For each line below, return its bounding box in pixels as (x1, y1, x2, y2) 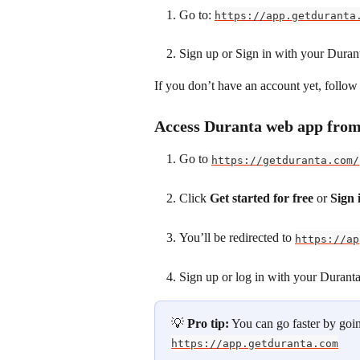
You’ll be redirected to (179, 231, 295, 245)
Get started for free (210, 191, 313, 206)
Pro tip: (187, 316, 229, 330)
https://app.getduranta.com (171, 337, 338, 350)
